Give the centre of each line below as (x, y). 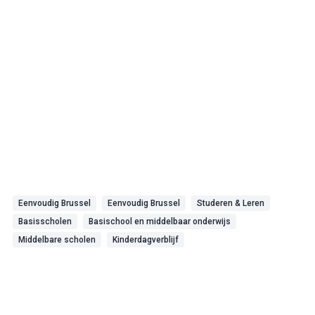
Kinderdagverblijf (146, 240)
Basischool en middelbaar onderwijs (160, 221)
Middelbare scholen (57, 240)
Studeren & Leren (231, 203)
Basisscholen (45, 221)
